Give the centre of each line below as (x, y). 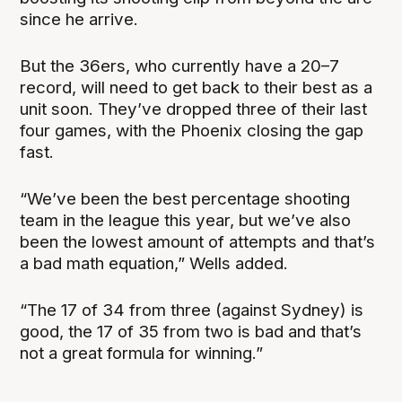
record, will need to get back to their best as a (197, 87)
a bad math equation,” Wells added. (154, 263)
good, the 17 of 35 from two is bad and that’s (191, 332)
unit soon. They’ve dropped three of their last (194, 109)
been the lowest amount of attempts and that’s (198, 241)
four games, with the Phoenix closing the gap (192, 130)
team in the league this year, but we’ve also (186, 220)
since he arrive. (79, 19)
